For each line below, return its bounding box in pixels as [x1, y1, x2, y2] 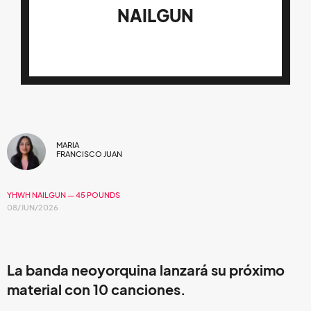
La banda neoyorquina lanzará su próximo [7, 262, 285, 279]
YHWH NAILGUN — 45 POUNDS [7, 190, 120, 200]
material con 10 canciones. [7, 281, 189, 299]
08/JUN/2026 [7, 202, 58, 212]
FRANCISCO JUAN [56, 149, 122, 160]
